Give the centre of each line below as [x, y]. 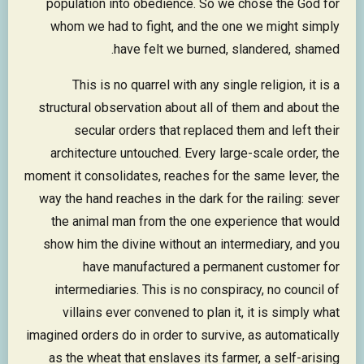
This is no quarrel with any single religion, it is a [206, 85]
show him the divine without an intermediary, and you [191, 245]
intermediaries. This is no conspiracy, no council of [197, 290]
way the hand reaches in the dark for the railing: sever [189, 199]
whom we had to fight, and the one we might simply [195, 27]
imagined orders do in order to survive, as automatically [183, 336]
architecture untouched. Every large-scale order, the [195, 154]
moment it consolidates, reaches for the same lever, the [182, 176]
